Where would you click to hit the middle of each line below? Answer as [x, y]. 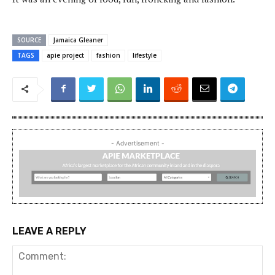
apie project [65, 55]
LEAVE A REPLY [49, 231]
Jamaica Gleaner [78, 40]
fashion [108, 55]
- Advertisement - [137, 143]
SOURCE [29, 40]
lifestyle [145, 55]
